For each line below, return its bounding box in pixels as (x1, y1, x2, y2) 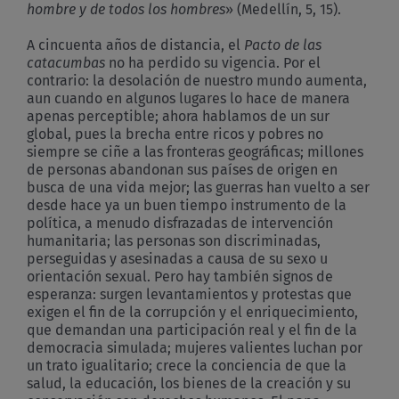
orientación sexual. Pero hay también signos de (27, 267, 333, 285)
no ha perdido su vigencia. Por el (109, 53, 321, 71)
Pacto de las (244, 36, 322, 53)
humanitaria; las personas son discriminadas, (27, 232, 321, 249)
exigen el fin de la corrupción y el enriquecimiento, (27, 303, 358, 321)
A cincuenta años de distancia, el (27, 36, 244, 53)
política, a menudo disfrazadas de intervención (27, 214, 333, 232)
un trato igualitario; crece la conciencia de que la (27, 356, 346, 374)
